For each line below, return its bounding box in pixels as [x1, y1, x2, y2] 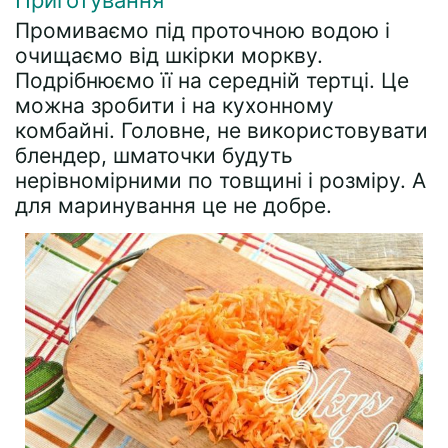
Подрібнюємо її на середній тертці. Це [15, 68, 409, 93]
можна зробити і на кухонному [15, 93, 334, 118]
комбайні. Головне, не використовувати [15, 118, 428, 143]
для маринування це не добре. [15, 193, 332, 218]
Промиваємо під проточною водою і [15, 18, 390, 43]
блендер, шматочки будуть [15, 143, 293, 168]
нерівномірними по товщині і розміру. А [15, 168, 426, 193]
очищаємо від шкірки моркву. [15, 43, 323, 68]
